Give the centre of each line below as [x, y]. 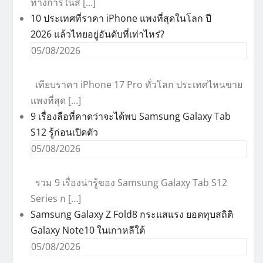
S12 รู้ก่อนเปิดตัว [64, 132]
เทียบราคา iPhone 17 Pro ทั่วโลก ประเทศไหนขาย [136, 85]
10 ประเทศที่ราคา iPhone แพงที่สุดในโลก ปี [121, 18]
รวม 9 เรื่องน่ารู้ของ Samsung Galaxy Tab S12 [129, 183]
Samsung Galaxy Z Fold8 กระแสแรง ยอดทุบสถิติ [132, 214]
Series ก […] [56, 198]
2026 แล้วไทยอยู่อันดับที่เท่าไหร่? [97, 34]
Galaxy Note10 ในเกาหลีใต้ [88, 230]
